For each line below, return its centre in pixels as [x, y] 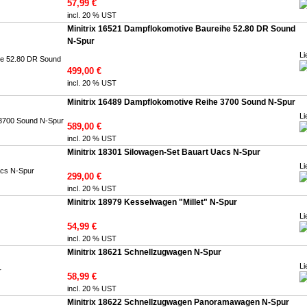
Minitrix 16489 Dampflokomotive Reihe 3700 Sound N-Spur [181, 102]
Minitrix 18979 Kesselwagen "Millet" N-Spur [152, 202]
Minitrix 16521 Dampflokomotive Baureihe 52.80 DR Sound [181, 29]
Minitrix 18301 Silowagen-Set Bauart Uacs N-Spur [164, 152]
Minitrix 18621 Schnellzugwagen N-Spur [144, 252]
